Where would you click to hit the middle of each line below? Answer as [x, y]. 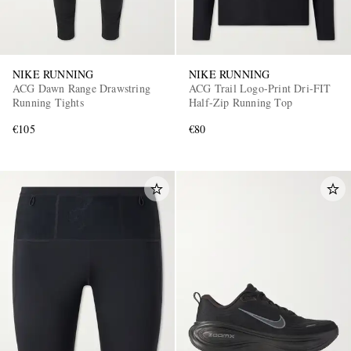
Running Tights [48, 102]
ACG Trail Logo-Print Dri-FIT [260, 88]
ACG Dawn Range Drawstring [81, 88]
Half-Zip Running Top [241, 102]
